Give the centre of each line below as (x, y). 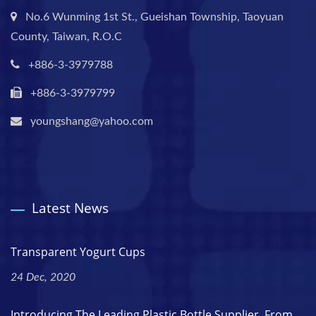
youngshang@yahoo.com (92, 121)
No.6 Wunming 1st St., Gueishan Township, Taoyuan (154, 17)
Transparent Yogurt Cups (78, 251)
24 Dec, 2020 (43, 277)
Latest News (70, 208)
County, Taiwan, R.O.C (66, 36)
